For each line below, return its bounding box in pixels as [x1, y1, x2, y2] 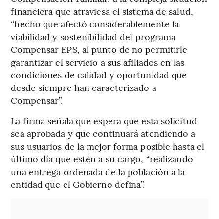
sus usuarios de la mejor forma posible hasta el [11, 140, 205, 153]
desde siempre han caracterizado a [11, 81, 156, 94]
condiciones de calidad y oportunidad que [11, 68, 187, 81]
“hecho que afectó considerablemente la [11, 18, 179, 30]
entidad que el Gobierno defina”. [11, 178, 145, 191]
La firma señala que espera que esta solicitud [11, 114, 197, 127]
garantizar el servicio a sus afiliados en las [11, 56, 184, 68]
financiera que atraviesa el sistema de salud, [11, 5, 193, 18]
